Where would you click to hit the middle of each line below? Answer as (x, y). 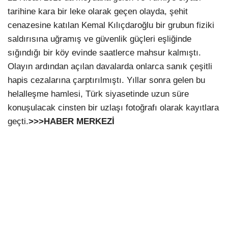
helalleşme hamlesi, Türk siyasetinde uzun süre (98, 94)
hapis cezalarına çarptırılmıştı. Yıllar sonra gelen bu (106, 80)
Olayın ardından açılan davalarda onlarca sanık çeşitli (110, 67)
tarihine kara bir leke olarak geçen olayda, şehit (98, 12)
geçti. (18, 122)
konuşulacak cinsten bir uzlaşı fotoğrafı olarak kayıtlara (113, 108)
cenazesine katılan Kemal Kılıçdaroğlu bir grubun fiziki (111, 25)
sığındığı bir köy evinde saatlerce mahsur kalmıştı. (104, 53)
